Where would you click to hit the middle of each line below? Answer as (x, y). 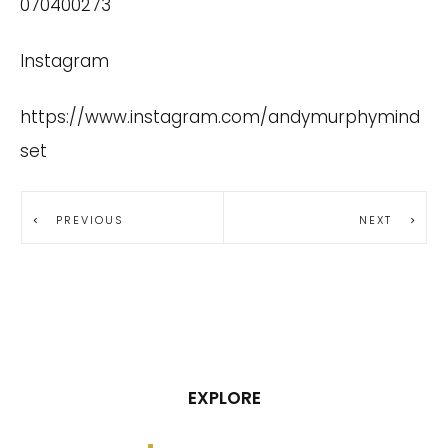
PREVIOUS (90, 219)
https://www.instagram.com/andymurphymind (220, 117)
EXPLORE (224, 398)
